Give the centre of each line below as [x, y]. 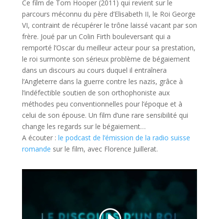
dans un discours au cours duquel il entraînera [94, 70]
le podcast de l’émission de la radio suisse [124, 137]
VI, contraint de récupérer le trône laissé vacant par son [109, 25]
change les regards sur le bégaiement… [84, 126]
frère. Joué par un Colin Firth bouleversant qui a [96, 36]
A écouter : [40, 137]
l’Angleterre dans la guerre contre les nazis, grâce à [102, 81]
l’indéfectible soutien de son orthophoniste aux [96, 92]
